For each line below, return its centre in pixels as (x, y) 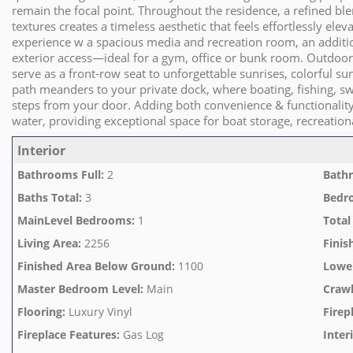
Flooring (40, 312)
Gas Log (143, 334)
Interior (41, 150)
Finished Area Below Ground (95, 266)
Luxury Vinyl (100, 312)
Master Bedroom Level (79, 289)
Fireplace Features (67, 334)
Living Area (48, 243)
